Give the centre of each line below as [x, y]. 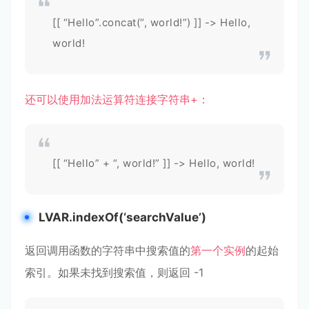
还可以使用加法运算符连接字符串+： [117, 99]
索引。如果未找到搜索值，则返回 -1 [114, 272]
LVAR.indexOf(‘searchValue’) [122, 217]
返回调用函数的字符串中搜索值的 [108, 250]
